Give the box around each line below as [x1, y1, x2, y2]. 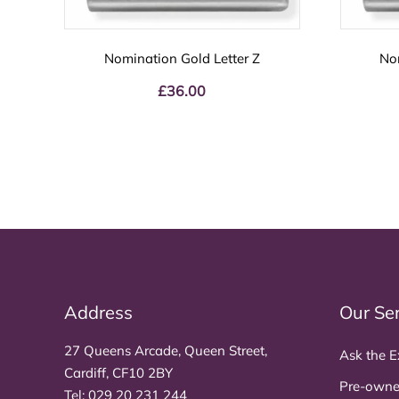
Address [64, 300, 133, 323]
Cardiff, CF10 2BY [64, 363, 173, 381]
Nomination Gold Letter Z [103, 50, 260, 68]
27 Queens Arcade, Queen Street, [64, 341, 267, 359]
